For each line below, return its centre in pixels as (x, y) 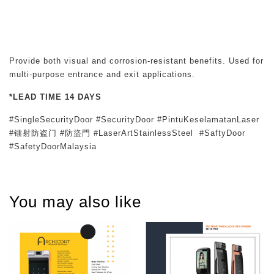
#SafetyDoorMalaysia (53, 146)
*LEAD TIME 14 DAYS (55, 97)
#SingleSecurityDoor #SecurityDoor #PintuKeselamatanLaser (134, 120)
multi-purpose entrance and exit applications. (102, 74)
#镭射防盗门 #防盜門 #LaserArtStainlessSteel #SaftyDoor (127, 133)
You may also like (75, 202)
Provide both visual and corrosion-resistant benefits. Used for (136, 61)
